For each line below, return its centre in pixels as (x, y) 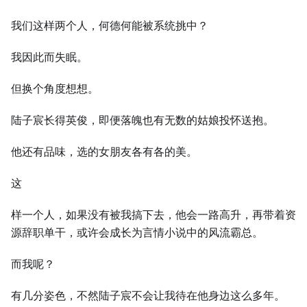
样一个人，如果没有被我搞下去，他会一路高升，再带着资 (153, 215)
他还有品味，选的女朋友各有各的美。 (104, 152)
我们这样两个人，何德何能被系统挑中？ (110, 26)
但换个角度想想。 (55, 89)
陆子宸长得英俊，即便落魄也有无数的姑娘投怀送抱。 (143, 120)
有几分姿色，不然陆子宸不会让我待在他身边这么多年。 (148, 296)
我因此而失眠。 (49, 57)
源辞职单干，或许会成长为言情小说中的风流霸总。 (137, 233)
